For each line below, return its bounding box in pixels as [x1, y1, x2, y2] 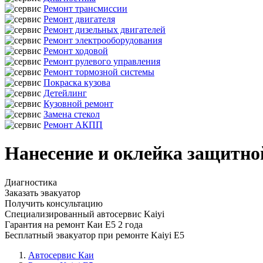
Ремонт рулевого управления [43, 56, 160, 66]
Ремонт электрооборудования [43, 35, 162, 45]
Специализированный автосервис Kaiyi [5, 208, 164, 219]
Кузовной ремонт [43, 99, 113, 109]
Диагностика [5, 177, 57, 187]
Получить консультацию [5, 198, 103, 208]
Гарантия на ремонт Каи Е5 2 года [5, 219, 143, 230]
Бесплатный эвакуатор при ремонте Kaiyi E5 [5, 230, 184, 240]
